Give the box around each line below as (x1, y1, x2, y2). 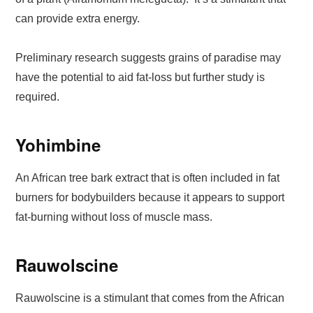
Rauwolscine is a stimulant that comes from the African (15, 291, 285, 304)
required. (15, 90, 60, 103)
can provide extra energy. (15, 12, 143, 24)
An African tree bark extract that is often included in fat (15, 171, 280, 184)
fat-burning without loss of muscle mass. (15, 210, 213, 223)
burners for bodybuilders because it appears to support (15, 191, 285, 203)
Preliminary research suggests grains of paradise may (15, 51, 282, 64)
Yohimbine (15, 132, 101, 156)
